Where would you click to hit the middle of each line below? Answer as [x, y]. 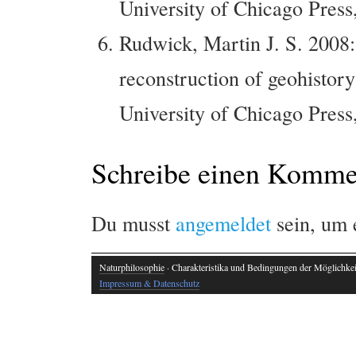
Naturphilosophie [132, 267]
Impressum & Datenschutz [149, 282]
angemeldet [223, 222]
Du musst [133, 222]
